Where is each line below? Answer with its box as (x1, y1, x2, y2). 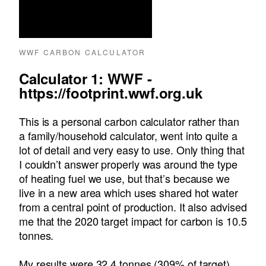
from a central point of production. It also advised (19, 199, 247, 215)
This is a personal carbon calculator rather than (19, 113, 239, 129)
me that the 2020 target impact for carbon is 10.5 (19, 213, 247, 229)
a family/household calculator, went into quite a (19, 128, 237, 144)
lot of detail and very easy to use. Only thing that (19, 142, 245, 158)
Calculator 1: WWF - (19, 68, 152, 89)
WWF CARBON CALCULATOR (19, 47, 146, 58)
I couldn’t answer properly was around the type (19, 156, 237, 172)
